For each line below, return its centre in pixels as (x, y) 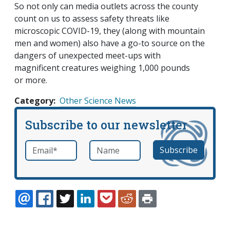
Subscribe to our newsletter (106, 124)
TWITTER (100, 210)
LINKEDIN (122, 210)
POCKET (141, 210)
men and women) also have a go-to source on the (110, 43)
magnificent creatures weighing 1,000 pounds (102, 68)
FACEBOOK (84, 210)
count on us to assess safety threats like (92, 18)
